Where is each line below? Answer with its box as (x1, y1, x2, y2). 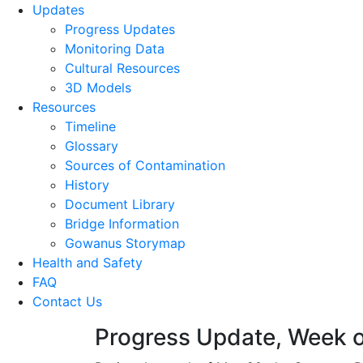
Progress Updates (65, 21, 175, 37)
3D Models (65, 79, 131, 96)
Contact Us (32, 293, 102, 310)
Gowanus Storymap (65, 235, 186, 251)
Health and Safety (32, 254, 143, 271)
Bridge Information (65, 216, 179, 232)
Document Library (65, 196, 175, 212)
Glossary (65, 138, 118, 154)
